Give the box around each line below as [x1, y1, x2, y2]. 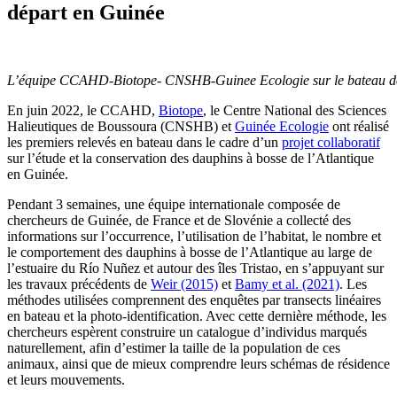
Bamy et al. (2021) [235, 276, 339, 292]
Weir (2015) [151, 276, 218, 292]
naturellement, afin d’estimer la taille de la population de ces [7, 339, 340, 355]
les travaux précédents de [7, 276, 151, 292]
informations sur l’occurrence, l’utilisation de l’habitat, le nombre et [7, 228, 381, 244]
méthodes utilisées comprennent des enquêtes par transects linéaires [7, 292, 381, 307]
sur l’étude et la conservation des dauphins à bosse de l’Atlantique [7, 150, 374, 166]
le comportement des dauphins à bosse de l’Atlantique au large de [7, 244, 372, 260]
